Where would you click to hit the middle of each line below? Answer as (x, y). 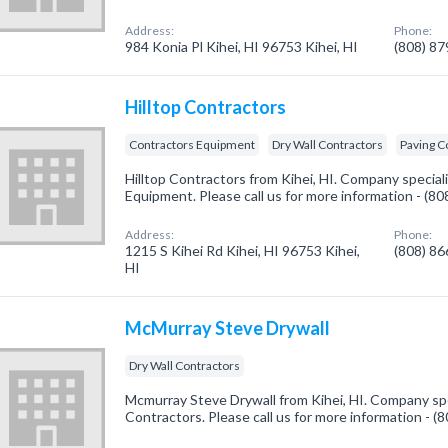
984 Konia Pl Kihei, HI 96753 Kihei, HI (242, 46)
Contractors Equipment (192, 144)
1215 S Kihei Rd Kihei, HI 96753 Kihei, (243, 250)
